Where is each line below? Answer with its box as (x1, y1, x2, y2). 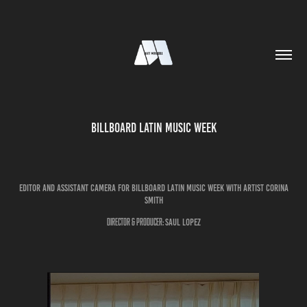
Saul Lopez (164, 217, 201, 228)
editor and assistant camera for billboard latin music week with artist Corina (19, 183, 288, 193)
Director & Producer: (106, 217, 165, 227)
